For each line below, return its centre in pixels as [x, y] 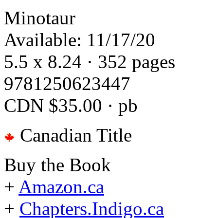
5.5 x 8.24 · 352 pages [90, 61]
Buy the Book [57, 164]
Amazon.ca [61, 186]
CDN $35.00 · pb [71, 105]
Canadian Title [73, 135]
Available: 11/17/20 [80, 39]
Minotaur [40, 18]
